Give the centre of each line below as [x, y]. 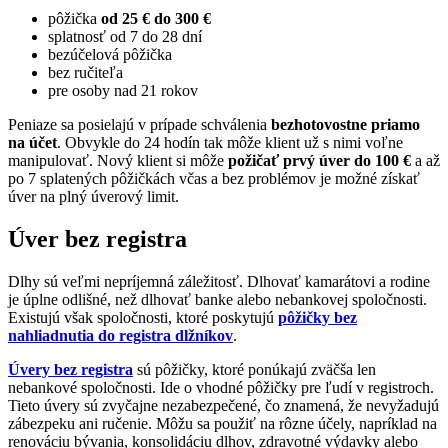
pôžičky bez [317, 317]
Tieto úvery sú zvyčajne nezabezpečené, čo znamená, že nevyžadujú [223, 405]
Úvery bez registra [70, 369]
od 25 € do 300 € [156, 18]
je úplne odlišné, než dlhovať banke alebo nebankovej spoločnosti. [217, 299]
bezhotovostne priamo [345, 124]
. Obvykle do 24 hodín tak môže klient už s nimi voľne [230, 142]
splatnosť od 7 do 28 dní [125, 36]
